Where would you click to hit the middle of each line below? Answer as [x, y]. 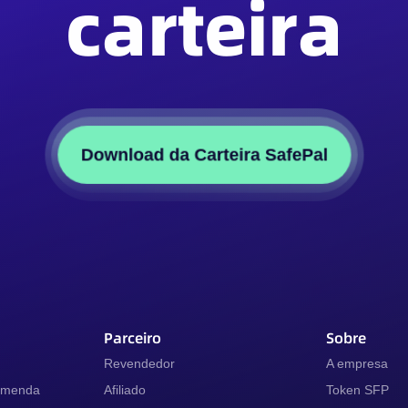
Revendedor [139, 364]
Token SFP [358, 390]
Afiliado [124, 390]
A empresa [357, 364]
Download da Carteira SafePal [204, 155]
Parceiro [132, 338]
